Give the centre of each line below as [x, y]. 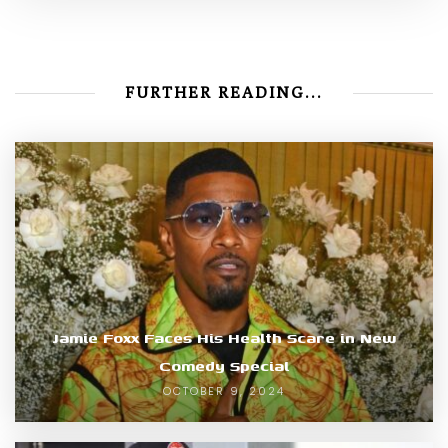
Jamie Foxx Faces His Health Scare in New [224, 338]
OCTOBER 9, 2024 [224, 391]
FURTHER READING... [224, 93]
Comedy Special [224, 366]
